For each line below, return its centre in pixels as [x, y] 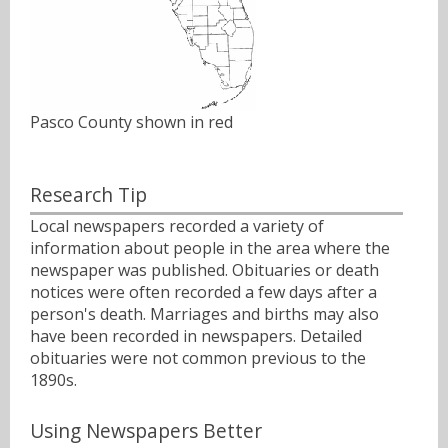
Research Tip [88, 195]
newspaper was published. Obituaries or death [204, 269]
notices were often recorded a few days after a [203, 291]
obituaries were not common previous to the [198, 357]
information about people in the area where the [210, 247]
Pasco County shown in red [131, 122]
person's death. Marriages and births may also [204, 313]
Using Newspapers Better [146, 430]
